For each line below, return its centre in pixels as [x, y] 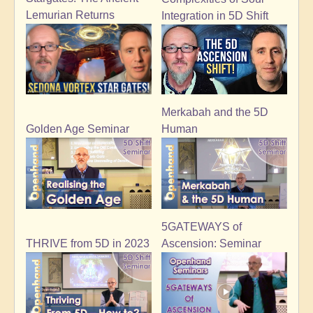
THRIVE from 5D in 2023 [88, 243]
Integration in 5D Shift [215, 15]
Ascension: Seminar [211, 243]
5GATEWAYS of [202, 226]
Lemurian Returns [70, 15]
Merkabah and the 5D [215, 112]
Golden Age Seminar [78, 129]
